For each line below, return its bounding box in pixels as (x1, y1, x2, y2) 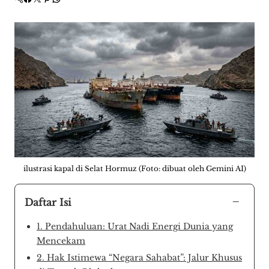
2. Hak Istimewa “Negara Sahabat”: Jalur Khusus (37, 252, 242, 263)
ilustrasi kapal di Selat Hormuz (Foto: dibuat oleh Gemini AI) (23, 163, 246, 173)
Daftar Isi (25, 196, 71, 208)
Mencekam (37, 235, 85, 246)
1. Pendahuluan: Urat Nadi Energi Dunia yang (37, 220, 233, 232)
